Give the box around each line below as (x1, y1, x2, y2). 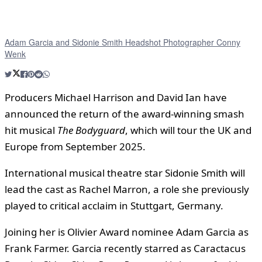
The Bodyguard (57, 123, 125, 137)
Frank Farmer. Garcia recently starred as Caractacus (5, 242, 246, 256)
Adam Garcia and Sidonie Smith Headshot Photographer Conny (5, 36, 240, 49)
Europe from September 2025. (5, 140, 146, 154)
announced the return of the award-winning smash (5, 107, 244, 121)
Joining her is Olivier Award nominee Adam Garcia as (5, 225, 249, 239)
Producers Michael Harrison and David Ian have (5, 91, 227, 105)
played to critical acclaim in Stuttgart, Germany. (5, 199, 223, 213)
